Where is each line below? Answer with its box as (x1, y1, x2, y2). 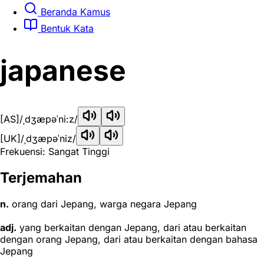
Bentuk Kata (38, 22, 94, 34)
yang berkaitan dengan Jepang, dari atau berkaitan (16, 222, 246, 233)
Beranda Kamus (38, 5, 110, 18)
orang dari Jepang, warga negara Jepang (9, 198, 197, 210)
